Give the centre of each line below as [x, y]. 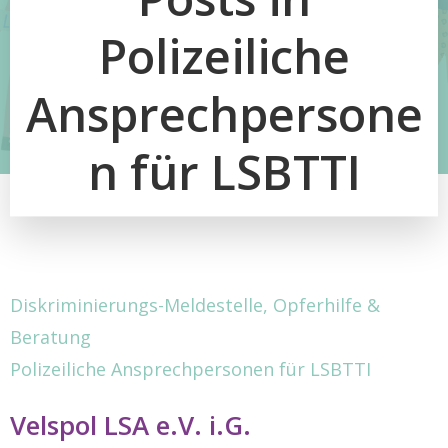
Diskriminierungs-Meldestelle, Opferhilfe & [195, 305]
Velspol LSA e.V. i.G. [134, 425]
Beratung [50, 337]
